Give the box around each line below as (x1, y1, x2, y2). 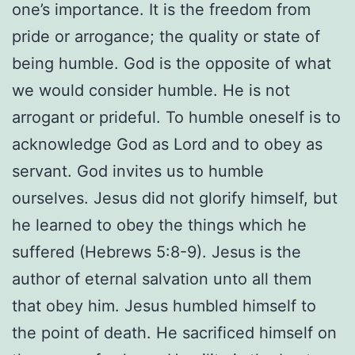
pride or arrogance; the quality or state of (12, 26, 320, 46)
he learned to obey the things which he (12, 215, 307, 235)
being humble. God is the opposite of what (12, 53, 331, 73)
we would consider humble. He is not (12, 80, 290, 100)
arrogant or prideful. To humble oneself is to (12, 107, 341, 127)
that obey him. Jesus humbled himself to (12, 296, 316, 315)
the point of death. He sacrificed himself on (12, 323, 337, 342)
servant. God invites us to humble (12, 161, 264, 181)
